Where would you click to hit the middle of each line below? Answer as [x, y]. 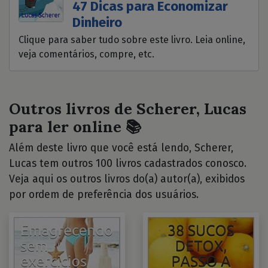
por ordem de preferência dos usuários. [104, 195]
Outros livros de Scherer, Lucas [128, 109]
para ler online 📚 [75, 127]
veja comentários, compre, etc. [86, 54]
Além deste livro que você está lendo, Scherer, [121, 148]
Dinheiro [98, 22]
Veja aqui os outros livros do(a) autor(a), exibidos [127, 179]
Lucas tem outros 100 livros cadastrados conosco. [128, 164]
